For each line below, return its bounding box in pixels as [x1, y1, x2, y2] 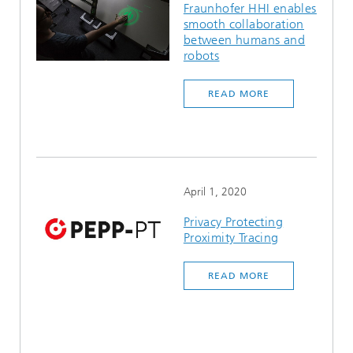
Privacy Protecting [183, 214, 284, 229]
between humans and [183, 32, 306, 47]
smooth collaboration [183, 17, 304, 32]
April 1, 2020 [183, 185, 247, 199]
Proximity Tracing [183, 230, 279, 245]
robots [183, 48, 220, 63]
